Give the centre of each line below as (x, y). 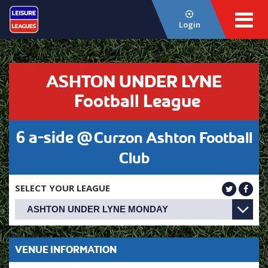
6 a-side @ (54, 137)
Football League (137, 101)
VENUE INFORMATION (66, 249)
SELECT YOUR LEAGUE (63, 188)
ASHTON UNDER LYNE (134, 82)
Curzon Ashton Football (173, 138)
